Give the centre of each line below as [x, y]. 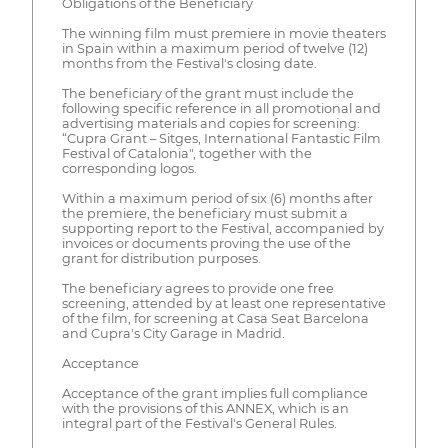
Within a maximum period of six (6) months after [217, 199]
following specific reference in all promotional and [221, 109]
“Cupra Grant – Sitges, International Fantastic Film [221, 139]
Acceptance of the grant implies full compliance [214, 394]
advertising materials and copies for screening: [210, 124]
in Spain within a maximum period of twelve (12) [214, 49]
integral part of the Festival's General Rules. [199, 424]
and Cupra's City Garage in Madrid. [173, 334]
